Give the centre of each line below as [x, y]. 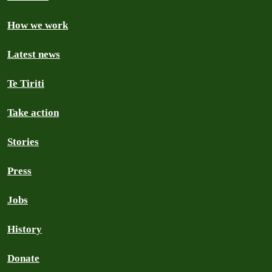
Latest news [34, 54]
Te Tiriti [26, 83]
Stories [23, 142]
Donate [23, 258]
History [25, 229]
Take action [33, 113]
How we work [38, 25]
